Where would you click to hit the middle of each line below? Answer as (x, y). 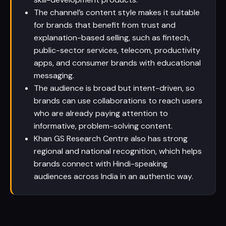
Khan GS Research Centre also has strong (111, 138)
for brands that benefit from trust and (105, 25)
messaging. (54, 75)
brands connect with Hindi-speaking (101, 164)
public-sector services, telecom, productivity (117, 50)
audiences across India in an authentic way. (114, 176)
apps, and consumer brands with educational (117, 63)
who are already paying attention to (101, 113)
